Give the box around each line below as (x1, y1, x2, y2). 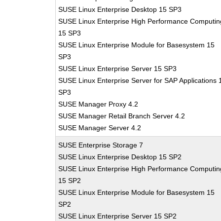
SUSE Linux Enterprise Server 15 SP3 (58, 65, 177, 73)
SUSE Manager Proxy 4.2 (58, 100, 139, 108)
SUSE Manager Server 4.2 (58, 124, 142, 132)
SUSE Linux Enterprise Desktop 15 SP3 (58, 5, 182, 13)
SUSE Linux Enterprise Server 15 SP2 (58, 212, 177, 220)
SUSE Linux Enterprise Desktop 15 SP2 (58, 153, 182, 161)
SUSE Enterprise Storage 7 (58, 141, 144, 149)
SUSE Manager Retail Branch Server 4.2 (58, 112, 185, 120)
